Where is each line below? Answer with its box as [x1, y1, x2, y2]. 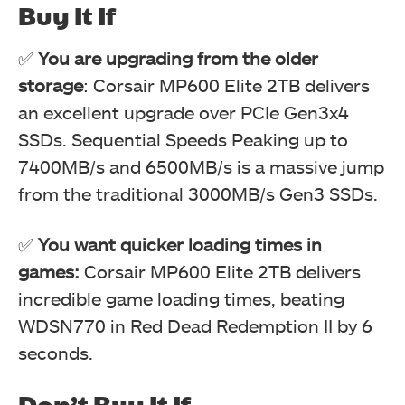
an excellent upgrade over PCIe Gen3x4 [18, 100, 349, 123]
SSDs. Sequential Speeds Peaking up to [18, 127, 348, 150]
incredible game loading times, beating [18, 287, 344, 309]
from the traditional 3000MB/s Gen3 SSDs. [18, 182, 378, 204]
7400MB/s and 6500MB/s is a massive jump [18, 155, 384, 177]
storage [18, 73, 83, 96]
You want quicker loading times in [38, 232, 322, 255]
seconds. [18, 341, 93, 363]
